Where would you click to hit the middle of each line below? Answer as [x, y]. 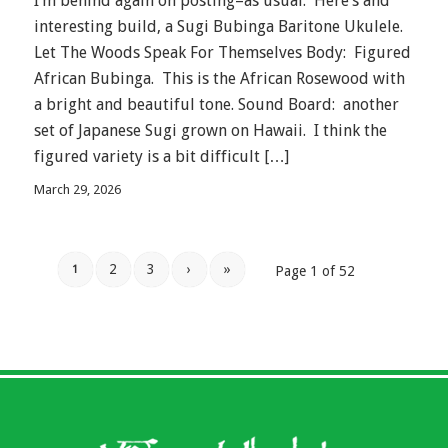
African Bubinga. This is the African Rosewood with [219, 79]
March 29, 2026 [77, 189]
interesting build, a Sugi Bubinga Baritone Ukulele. [218, 27]
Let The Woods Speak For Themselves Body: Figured [222, 53]
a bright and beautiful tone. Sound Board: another [216, 105]
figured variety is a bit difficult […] [161, 157]
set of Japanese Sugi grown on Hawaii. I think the [210, 131]
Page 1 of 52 [315, 270]
